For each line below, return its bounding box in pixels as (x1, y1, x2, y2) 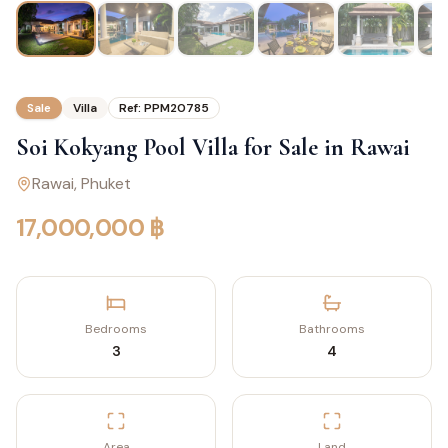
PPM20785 (144, 100, 209, 117)
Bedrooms (85, 321, 147, 338)
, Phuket (74, 173, 131, 195)
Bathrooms (299, 321, 365, 338)
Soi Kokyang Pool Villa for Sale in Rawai (16, 133, 410, 163)
